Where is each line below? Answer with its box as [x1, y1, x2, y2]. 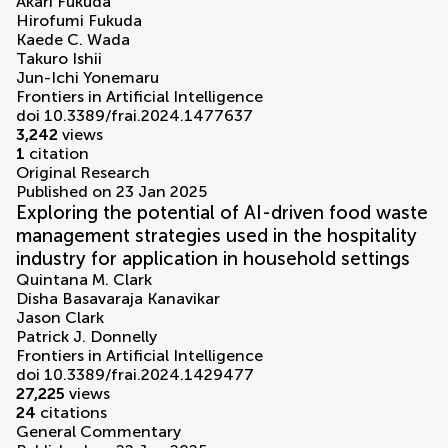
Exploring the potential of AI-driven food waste [16, 201, 428, 225]
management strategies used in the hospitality [16, 224, 417, 248]
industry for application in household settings [16, 247, 410, 271]
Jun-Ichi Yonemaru [16, 68, 159, 88]
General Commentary [16, 422, 181, 442]
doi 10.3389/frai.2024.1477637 [16, 106, 253, 126]
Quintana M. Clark [16, 270, 152, 290]
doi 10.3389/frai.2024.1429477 [16, 365, 254, 385]
